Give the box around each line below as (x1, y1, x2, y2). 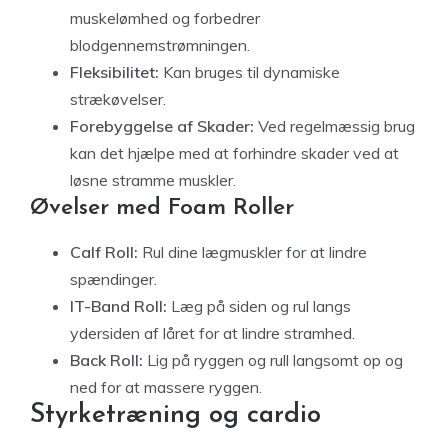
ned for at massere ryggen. (70, 377, 262, 397)
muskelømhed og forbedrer (70, 8, 260, 28)
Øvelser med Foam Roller (30, 197, 294, 220)
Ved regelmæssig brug (254, 116, 415, 136)
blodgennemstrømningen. (70, 35, 250, 55)
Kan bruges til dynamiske (159, 62, 340, 82)
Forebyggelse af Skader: (70, 116, 254, 136)
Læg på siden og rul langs (167, 296, 351, 316)
